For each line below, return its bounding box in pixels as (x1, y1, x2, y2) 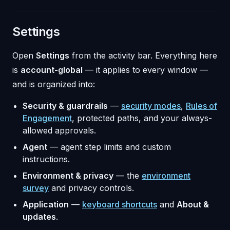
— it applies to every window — (83, 65, 208, 75)
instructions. (23, 154, 70, 165)
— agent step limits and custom (47, 142, 171, 152)
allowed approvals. (23, 125, 96, 136)
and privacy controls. (49, 183, 134, 194)
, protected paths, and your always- (72, 113, 212, 124)
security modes (121, 101, 181, 111)
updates (23, 212, 56, 222)
